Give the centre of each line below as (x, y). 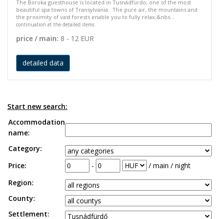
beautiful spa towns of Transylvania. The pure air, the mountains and (107, 10)
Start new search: (37, 106)
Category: (25, 148)
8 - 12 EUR (76, 38)
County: (22, 198)
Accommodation (37, 122)
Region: (21, 183)
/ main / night (169, 165)
